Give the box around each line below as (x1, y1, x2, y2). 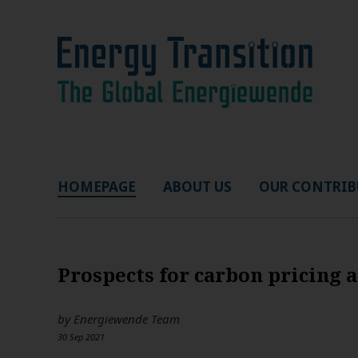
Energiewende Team (74, 311, 180, 327)
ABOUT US (163, 177, 232, 196)
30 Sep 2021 (58, 331, 105, 343)
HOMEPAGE (58, 177, 136, 196)
